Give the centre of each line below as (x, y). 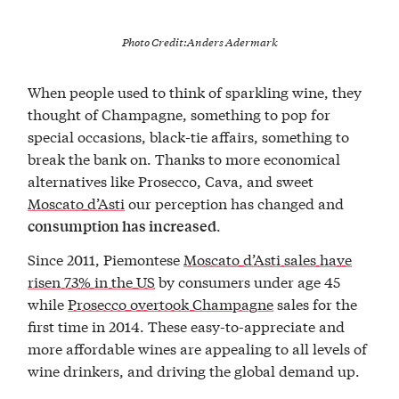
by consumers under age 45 (248, 281)
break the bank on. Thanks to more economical (184, 159)
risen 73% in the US (92, 281)
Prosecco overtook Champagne (171, 303)
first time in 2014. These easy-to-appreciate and (187, 325)
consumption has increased (122, 226)
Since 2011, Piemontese (106, 258)
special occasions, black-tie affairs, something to (189, 136)
